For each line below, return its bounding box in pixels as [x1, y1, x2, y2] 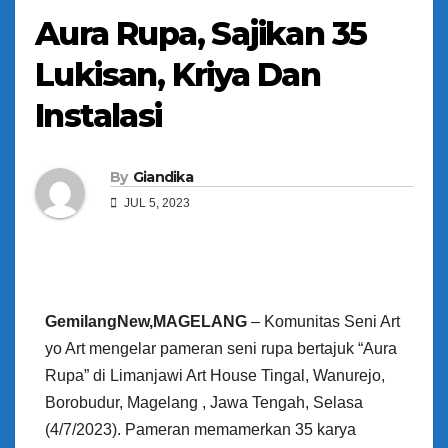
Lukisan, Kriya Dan [35, 55, 321, 94]
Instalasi [35, 96, 162, 135]
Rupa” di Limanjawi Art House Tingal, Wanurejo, [45, 367, 385, 385]
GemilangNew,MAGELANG [45, 313, 247, 331]
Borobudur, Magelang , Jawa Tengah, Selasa [45, 394, 363, 412]
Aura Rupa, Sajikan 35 [35, 14, 367, 53]
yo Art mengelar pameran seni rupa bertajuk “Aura [45, 340, 397, 358]
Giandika [132, 168, 194, 187]
